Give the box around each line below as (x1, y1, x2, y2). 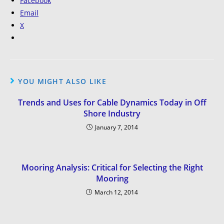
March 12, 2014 (94, 187, 138, 196)
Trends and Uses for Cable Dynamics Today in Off (17, 96, 206, 108)
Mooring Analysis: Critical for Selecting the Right (21, 161, 203, 173)
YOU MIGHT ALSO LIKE (18, 76, 107, 86)
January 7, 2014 (94, 122, 138, 131)
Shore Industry (83, 107, 140, 119)
